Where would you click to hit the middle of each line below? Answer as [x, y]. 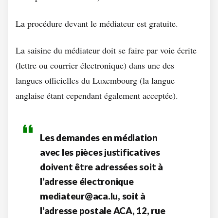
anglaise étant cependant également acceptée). [97, 95]
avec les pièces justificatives [100, 152]
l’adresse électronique [87, 181]
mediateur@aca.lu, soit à [93, 196]
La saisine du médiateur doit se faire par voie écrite [106, 50]
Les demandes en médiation [99, 137]
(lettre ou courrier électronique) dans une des [95, 65]
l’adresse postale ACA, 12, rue [103, 210]
